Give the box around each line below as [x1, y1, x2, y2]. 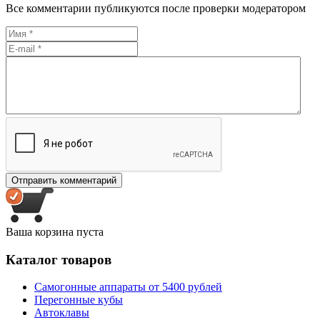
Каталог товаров [6, 251, 111, 267]
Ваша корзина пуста [6, 225, 104, 238]
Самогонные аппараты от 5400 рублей [34, 281, 222, 294]
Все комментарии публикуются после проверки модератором [6, 1, 306, 14]
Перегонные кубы [34, 294, 123, 306]
